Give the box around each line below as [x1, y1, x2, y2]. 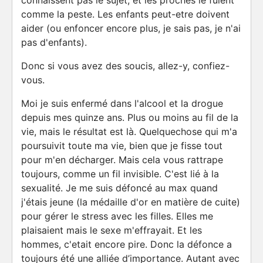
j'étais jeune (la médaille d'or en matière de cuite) [21, 196, 240, 208]
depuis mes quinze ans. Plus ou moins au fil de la [21, 112, 238, 123]
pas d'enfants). [21, 36, 87, 48]
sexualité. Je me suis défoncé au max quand [21, 182, 218, 194]
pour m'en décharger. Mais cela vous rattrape [21, 154, 223, 166]
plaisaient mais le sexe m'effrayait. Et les [21, 224, 202, 236]
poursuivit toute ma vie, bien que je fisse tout [21, 140, 222, 151]
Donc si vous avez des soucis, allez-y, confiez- [21, 60, 230, 72]
